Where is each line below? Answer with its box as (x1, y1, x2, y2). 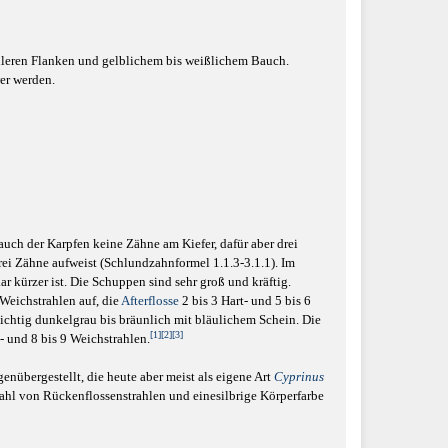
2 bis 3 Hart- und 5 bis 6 (179, 292, 311, 308)
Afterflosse (121, 292, 179, 308)
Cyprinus (274, 369, 324, 384)
